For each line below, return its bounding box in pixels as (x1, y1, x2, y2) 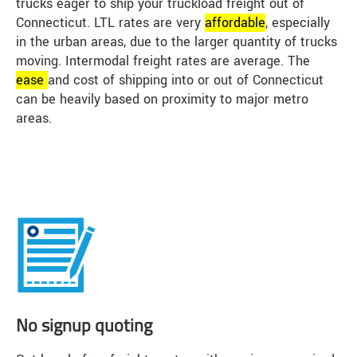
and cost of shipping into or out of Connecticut (48, 71, 324, 90)
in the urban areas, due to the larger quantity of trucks (16, 33, 337, 52)
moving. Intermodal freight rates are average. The (16, 52, 310, 71)
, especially (265, 14, 330, 33)
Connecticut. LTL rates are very (16, 14, 205, 33)
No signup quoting (16, 312, 152, 339)
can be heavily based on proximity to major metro (16, 90, 308, 109)
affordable (205, 14, 265, 33)
